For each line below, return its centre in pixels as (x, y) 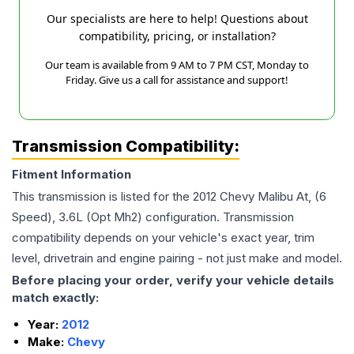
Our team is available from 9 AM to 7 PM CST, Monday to (177, 65)
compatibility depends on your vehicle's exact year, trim (163, 238)
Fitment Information (72, 175)
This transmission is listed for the (102, 197)
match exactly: (55, 298)
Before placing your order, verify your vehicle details (173, 281)
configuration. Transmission (218, 217)
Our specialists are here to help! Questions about (177, 19)
